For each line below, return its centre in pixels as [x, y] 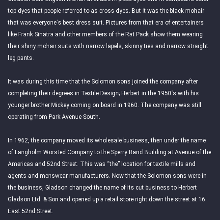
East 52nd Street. [31, 211]
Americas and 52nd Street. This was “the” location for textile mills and [102, 164]
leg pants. [21, 58]
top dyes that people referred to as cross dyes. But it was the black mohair [106, 11]
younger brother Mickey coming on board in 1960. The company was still [105, 105]
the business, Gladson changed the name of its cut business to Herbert [102, 188]
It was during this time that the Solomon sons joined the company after [103, 82]
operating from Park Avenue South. [54, 117]
